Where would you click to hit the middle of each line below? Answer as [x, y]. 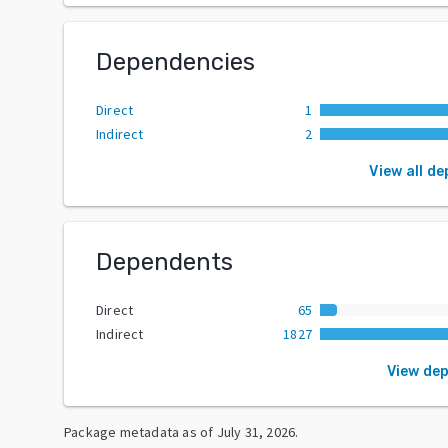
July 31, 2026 [256, 431]
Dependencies [175, 61]
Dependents [164, 261]
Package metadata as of [139, 431]
